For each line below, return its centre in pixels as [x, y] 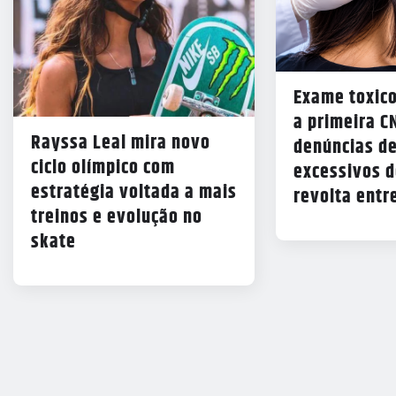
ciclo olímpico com [103, 168]
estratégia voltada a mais [134, 192]
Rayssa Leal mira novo [121, 143]
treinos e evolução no [117, 217]
